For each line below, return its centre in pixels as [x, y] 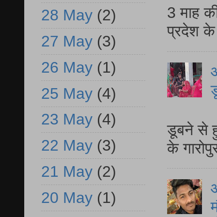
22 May [67, 146]
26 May [67, 67]
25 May [67, 93]
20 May [67, 197]
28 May [67, 15]
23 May [67, 119]
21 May [67, 171]
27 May [67, 41]
